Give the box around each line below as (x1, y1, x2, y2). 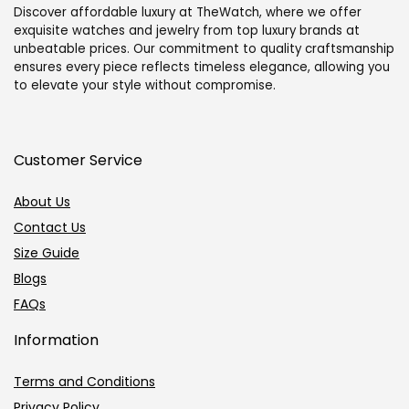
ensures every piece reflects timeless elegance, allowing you (14, 58, 390, 76)
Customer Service (14, 149, 142, 171)
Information (14, 329, 99, 351)
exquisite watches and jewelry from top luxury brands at (14, 21, 360, 39)
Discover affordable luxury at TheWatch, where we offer (14, 3, 362, 21)
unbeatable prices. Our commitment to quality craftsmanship (14, 39, 394, 58)
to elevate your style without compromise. (14, 76, 276, 94)
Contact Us (14, 217, 86, 236)
